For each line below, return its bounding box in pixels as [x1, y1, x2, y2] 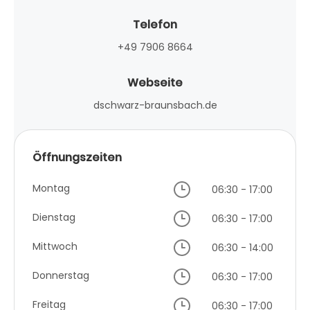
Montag [33, 181, 70, 195]
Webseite [127, 74, 183, 91]
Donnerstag [33, 268, 89, 282]
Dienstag [33, 210, 75, 224]
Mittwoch [33, 239, 77, 253]
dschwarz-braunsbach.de [93, 98, 217, 112]
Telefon [133, 17, 177, 33]
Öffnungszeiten [33, 149, 122, 165]
